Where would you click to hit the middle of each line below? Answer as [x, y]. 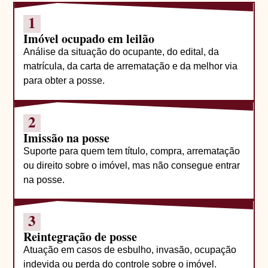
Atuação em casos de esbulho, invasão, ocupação [130, 250]
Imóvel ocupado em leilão [89, 39]
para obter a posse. [64, 81]
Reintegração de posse [80, 237]
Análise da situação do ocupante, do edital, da [121, 52]
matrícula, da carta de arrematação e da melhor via [131, 66]
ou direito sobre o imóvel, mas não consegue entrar [132, 165]
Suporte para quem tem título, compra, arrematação [132, 151]
